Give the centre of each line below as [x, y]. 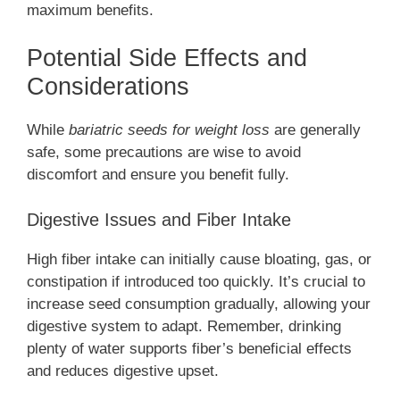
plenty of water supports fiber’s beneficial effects [189, 348]
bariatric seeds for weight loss [169, 130]
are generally [315, 130]
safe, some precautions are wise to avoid [164, 153]
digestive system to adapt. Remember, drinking [184, 326]
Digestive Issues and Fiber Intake [159, 219]
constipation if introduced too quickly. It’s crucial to [196, 281]
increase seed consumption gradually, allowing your [199, 304]
